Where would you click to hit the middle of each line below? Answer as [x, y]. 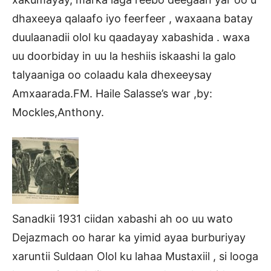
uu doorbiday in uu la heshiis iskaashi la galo [124, 56]
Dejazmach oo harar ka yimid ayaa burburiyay [129, 237]
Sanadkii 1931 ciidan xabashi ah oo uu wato [122, 218]
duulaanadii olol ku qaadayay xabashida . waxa [131, 37]
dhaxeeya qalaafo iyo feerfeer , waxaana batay [132, 18]
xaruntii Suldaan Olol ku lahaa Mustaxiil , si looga [135, 256]
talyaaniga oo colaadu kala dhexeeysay [112, 74]
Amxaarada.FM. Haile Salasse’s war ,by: [112, 93]
